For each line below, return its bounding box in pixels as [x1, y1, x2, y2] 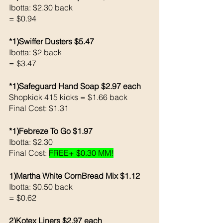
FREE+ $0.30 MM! [49, 147, 113, 158]
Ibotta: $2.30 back [9, 2, 73, 12]
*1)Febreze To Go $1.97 [9, 125, 93, 136]
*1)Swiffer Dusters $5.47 [9, 36, 94, 46]
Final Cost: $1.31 [9, 103, 69, 113]
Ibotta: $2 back [9, 47, 64, 57]
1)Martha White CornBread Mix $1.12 [9, 170, 140, 181]
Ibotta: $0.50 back [9, 181, 73, 192]
